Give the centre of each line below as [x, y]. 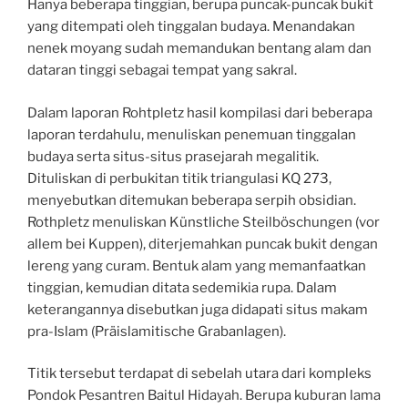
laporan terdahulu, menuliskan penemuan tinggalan [192, 134]
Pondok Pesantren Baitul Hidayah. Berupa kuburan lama [204, 396]
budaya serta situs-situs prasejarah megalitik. [173, 156]
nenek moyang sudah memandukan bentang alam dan [199, 49]
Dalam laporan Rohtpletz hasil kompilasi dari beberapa [200, 112]
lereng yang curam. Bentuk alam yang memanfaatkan [197, 265]
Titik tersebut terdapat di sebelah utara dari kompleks [199, 374]
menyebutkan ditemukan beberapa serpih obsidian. [192, 200]
